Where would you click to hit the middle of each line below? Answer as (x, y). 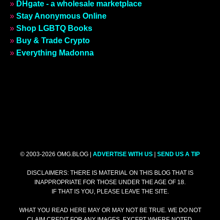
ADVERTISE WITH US (123, 154)
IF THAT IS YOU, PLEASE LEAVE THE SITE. (110, 192)
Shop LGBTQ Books (54, 28)
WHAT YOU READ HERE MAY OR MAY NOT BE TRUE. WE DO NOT (110, 210)
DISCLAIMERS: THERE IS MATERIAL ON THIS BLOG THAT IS (110, 173)
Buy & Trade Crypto (53, 41)
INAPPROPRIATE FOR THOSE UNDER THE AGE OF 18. (110, 182)
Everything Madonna (55, 53)
